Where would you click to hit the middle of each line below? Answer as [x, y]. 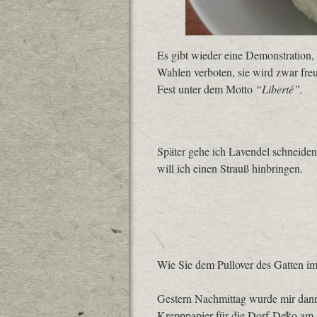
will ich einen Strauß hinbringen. [230, 168]
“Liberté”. [279, 89]
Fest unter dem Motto [206, 89]
